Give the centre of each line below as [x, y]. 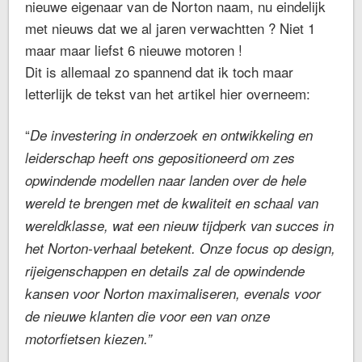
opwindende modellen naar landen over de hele [166, 180]
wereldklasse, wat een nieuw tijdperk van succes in [180, 225]
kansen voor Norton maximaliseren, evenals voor [173, 293]
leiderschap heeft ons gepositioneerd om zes [160, 157]
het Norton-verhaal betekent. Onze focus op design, [181, 248]
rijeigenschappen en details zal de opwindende [165, 270]
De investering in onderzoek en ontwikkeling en [172, 135]
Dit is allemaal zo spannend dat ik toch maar [160, 71]
